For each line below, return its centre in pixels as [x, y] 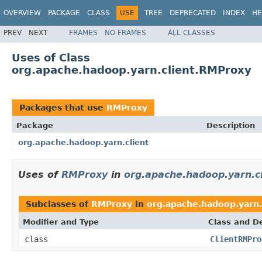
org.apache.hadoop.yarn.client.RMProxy [132, 70]
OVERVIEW [22, 13]
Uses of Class [51, 57]
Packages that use [63, 107]
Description [231, 125]
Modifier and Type [61, 222]
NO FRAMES [125, 32]
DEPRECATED [193, 13]
